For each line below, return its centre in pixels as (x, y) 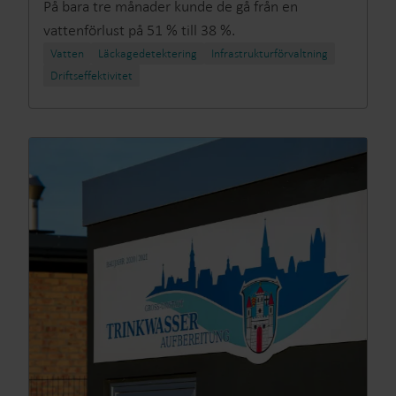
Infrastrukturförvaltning (270, 53)
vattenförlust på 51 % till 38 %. (139, 30)
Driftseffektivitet (91, 76)
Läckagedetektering (148, 53)
